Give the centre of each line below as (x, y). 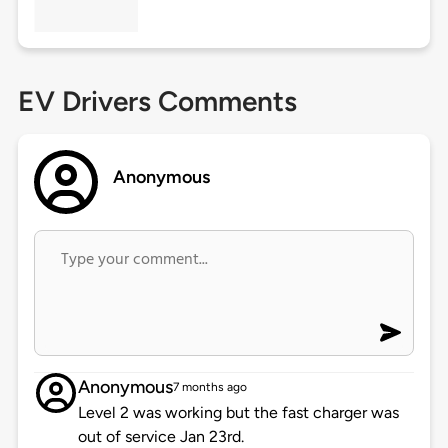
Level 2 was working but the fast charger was (238, 413)
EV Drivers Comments (157, 101)
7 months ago (209, 387)
